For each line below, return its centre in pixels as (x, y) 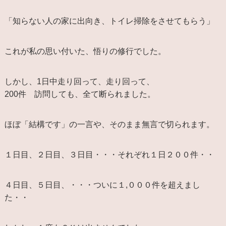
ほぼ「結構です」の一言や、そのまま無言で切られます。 (109, 124)
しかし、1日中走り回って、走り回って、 (79, 81)
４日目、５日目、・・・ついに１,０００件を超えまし (102, 185)
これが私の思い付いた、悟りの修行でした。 (85, 51)
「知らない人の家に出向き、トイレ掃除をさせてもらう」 (109, 21)
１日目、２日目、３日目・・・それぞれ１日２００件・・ (109, 154)
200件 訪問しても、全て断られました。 (80, 94)
